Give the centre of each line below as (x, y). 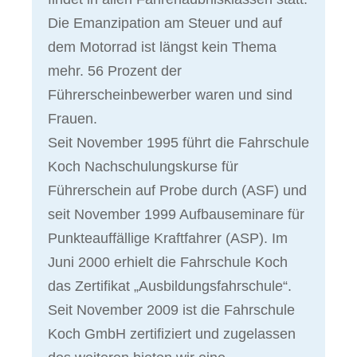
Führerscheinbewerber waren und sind (170, 95)
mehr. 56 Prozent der (115, 71)
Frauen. (73, 119)
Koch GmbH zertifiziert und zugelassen (172, 334)
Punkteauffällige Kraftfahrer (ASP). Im (168, 239)
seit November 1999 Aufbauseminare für (176, 215)
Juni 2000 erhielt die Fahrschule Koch (168, 263)
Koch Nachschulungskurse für (143, 167)
